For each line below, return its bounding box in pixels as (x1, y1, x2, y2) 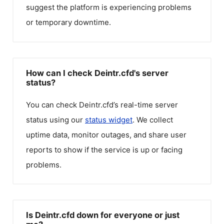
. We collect (132, 114, 173, 124)
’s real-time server (113, 99, 178, 109)
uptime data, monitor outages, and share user (26, 129, 186, 139)
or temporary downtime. (26, 17, 111, 27)
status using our (26, 114, 85, 124)
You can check (26, 99, 79, 109)
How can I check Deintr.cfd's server (26, 67, 168, 78)
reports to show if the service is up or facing (26, 144, 182, 154)
